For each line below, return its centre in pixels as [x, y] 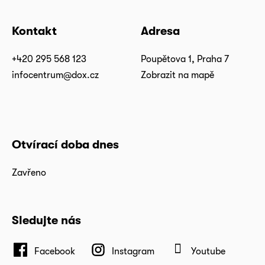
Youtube [208, 251]
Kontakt [34, 31]
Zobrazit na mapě [178, 75]
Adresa [161, 31]
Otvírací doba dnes [65, 145]
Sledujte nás [46, 220]
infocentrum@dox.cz [55, 75]
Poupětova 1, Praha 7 [185, 59]
